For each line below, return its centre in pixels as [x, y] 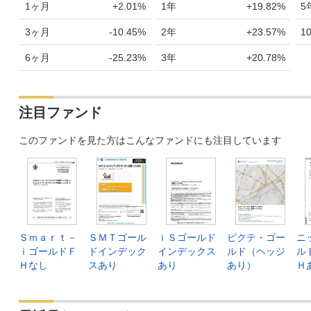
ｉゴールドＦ [48, 251]
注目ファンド [60, 112]
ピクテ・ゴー [256, 237]
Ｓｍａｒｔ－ [48, 237]
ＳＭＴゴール [117, 237]
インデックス [187, 251]
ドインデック [117, 251]
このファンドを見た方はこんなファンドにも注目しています [150, 140]
